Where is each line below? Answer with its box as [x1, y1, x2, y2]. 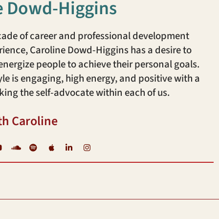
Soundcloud [22, 139, 75, 153]
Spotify [41, 139, 71, 153]
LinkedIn [77, 139, 115, 153]
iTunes [59, 139, 87, 153]
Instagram [95, 139, 139, 153]
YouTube [4, 139, 41, 153]
